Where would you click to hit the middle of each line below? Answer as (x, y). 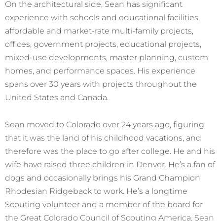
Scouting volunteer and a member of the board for (104, 204)
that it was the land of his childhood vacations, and (103, 138)
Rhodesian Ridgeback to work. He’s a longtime (96, 191)
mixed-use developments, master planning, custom (107, 57)
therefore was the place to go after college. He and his (110, 151)
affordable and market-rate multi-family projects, (99, 30)
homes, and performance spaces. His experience (100, 70)
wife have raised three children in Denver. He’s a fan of (110, 165)
